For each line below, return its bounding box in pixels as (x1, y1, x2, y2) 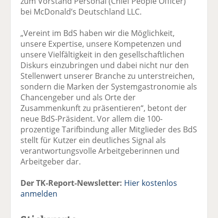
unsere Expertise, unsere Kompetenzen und (20, 38, 182, 49)
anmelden (20, 188, 58, 199)
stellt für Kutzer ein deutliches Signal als (20, 134, 166, 145)
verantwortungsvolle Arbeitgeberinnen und (20, 145, 180, 156)
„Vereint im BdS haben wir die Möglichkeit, (20, 27, 175, 38)
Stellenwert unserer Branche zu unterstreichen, (20, 70, 195, 81)
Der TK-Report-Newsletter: (20, 177, 123, 188)
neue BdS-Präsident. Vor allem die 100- (20, 113, 163, 124)
